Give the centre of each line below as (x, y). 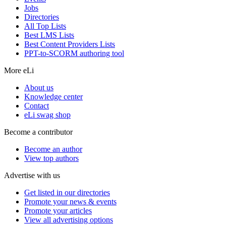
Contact (37, 105)
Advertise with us (32, 175)
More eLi (19, 70)
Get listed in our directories (67, 192)
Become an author (53, 149)
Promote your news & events (70, 201)
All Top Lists (45, 26)
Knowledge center (53, 96)
